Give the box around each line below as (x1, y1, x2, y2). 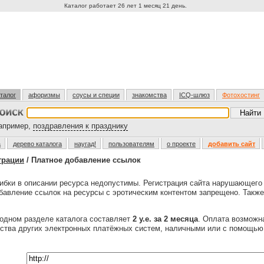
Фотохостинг (222, 91, 260, 98)
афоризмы (28, 91, 60, 98)
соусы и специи (72, 91, 120, 98)
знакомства (132, 91, 167, 98)
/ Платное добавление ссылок (24, 156, 141, 164)
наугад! (74, 140, 96, 147)
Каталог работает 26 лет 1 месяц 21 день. (64, 2, 189, 9)
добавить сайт (208, 140, 255, 147)
